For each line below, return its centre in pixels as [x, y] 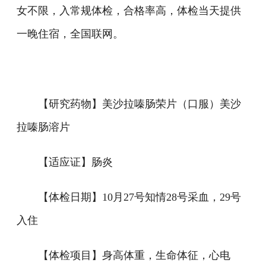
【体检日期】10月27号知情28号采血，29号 [140, 197]
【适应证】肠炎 [75, 162]
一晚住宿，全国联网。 [70, 34]
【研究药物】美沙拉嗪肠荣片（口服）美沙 [140, 104]
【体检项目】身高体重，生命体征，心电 [134, 255]
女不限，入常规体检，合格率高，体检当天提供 [129, 11]
